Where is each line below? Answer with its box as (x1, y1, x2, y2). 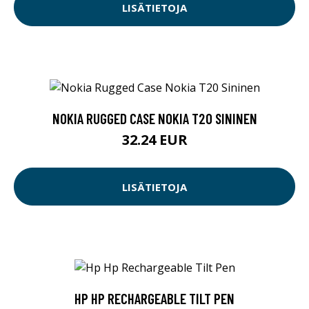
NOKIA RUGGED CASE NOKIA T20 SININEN (52, 110, 257, 128)
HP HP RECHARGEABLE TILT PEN (74, 289, 235, 307)
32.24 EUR (121, 130, 188, 150)
